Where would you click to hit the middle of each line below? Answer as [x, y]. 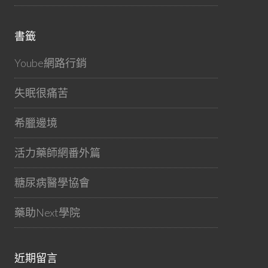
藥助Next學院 [47, 212]
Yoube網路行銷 [51, 63]
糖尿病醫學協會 [52, 182]
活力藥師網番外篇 [57, 153]
